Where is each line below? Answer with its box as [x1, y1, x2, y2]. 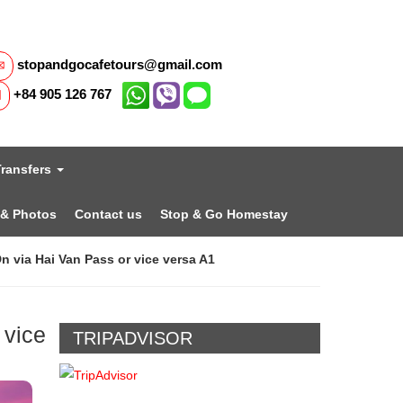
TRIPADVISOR [73, 327, 193, 348]
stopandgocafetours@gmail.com [17, 57, 223, 72]
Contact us [75, 206, 142, 221]
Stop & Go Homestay [160, 206, 288, 221]
